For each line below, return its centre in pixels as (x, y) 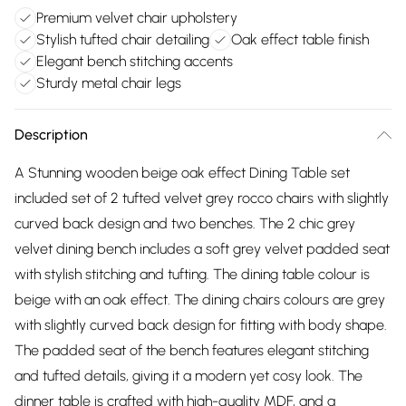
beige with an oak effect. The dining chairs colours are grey (200, 300)
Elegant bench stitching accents (135, 61)
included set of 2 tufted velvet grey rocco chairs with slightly (202, 198)
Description (51, 135)
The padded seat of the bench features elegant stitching (192, 350)
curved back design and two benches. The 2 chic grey (185, 223)
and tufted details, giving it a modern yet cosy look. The (188, 376)
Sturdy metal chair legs (109, 83)
